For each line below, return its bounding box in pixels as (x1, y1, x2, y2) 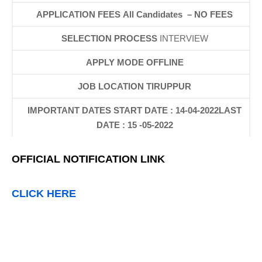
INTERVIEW (159, 33, 208, 43)
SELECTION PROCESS (61, 33, 157, 43)
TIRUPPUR (146, 81, 192, 91)
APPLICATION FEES (36, 9, 121, 19)
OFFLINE (146, 57, 184, 67)
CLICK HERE (12, 188, 76, 199)
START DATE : (113, 105, 176, 115)
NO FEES (194, 9, 233, 19)
